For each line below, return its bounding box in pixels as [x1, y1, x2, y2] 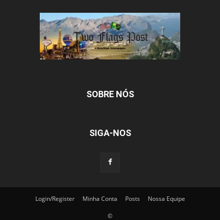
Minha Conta [82, 194, 117, 203]
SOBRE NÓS [86, 89, 134, 100]
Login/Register [35, 194, 75, 203]
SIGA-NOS [89, 128, 131, 138]
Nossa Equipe [147, 194, 185, 203]
